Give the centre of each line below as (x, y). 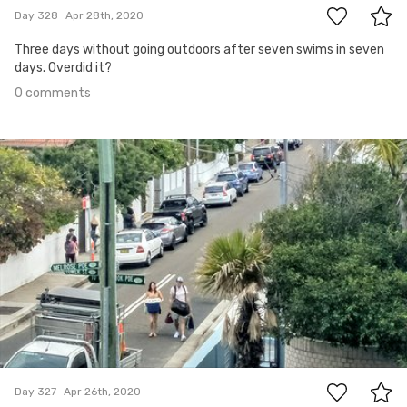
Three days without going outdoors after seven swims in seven (199, 49)
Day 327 (35, 392)
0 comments (53, 93)
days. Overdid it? (63, 67)
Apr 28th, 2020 (104, 16)
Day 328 (36, 16)
